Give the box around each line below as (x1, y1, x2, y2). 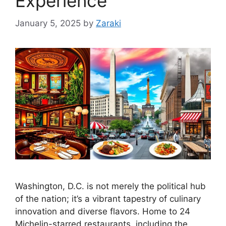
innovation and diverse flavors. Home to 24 (15, 206, 190, 217)
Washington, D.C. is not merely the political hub (15, 181, 206, 192)
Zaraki (96, 18, 121, 28)
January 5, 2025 (15, 18, 81, 28)
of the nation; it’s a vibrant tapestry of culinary (15, 194, 201, 204)
